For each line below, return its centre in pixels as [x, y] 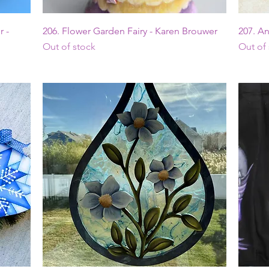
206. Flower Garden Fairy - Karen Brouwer [130, 31]
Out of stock [69, 46]
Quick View [134, 28]
